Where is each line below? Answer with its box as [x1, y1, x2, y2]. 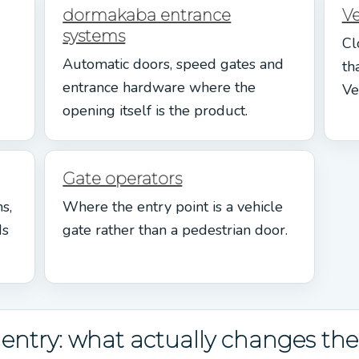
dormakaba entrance [63, 5, 232, 25]
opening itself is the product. [63, 100, 248, 120]
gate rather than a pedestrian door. [63, 220, 288, 240]
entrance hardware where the [63, 77, 256, 97]
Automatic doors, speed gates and [63, 54, 284, 74]
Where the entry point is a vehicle [63, 196, 284, 216]
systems [63, 26, 126, 46]
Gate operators [63, 168, 183, 188]
